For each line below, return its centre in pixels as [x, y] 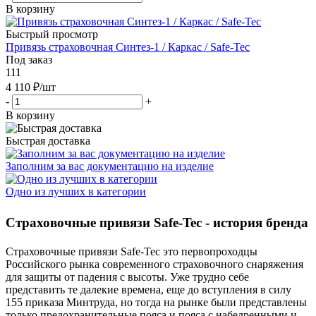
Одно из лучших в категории [76, 191]
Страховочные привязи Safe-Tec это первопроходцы [132, 251]
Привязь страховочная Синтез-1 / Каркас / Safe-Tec [128, 47]
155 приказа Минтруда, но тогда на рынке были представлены [156, 302]
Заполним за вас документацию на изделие [110, 166]
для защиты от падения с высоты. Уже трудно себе [127, 276]
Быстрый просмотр [52, 34]
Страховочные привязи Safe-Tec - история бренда [157, 222]
